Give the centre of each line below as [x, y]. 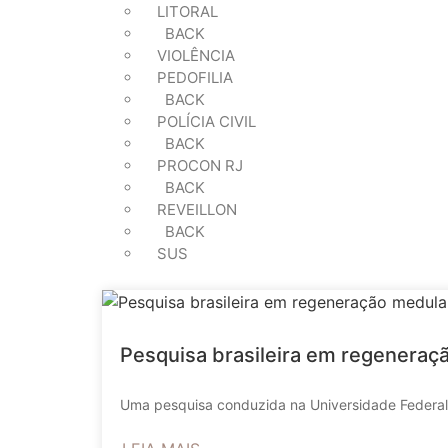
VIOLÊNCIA [196, 55]
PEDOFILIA [195, 77]
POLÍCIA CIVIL [206, 121]
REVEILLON [197, 209]
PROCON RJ [200, 165]
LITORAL [187, 11]
